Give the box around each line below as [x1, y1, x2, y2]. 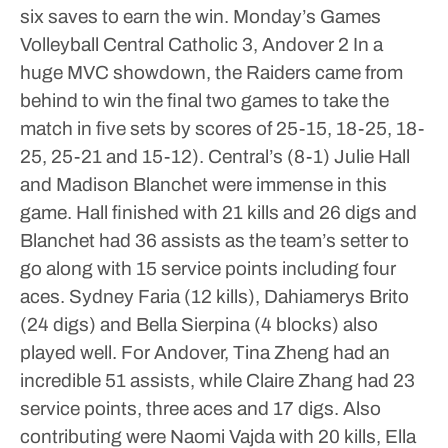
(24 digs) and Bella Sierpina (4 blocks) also [20, 314, 378, 335]
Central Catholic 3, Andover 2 [99, 34, 349, 55]
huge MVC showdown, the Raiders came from [20, 62, 403, 83]
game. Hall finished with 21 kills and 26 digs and [20, 202, 417, 223]
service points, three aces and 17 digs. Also [20, 398, 381, 419]
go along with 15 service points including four [20, 258, 396, 279]
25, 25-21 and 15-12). [20, 146, 204, 167]
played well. [20, 342, 117, 363]
